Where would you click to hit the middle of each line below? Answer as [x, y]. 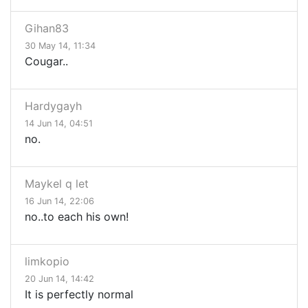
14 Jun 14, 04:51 [59, 124]
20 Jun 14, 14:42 [59, 279]
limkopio [47, 262]
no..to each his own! [77, 217]
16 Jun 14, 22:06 [59, 201]
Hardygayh [53, 106]
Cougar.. [46, 62]
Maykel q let [57, 184]
